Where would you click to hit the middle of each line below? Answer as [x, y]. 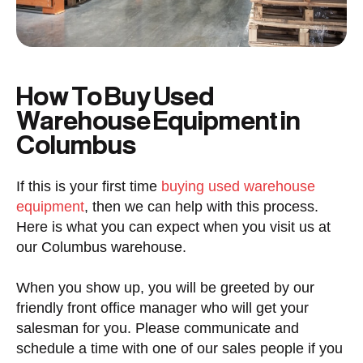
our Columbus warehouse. [101, 247]
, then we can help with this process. [201, 207]
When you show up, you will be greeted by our [165, 288]
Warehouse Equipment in [158, 120]
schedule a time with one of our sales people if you [179, 348]
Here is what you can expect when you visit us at [173, 227]
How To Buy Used [115, 95]
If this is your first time [89, 186]
